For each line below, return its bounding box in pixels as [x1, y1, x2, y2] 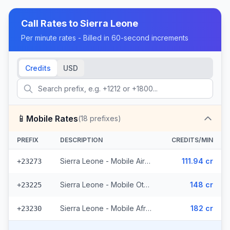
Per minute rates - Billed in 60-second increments [21, 33, 188, 42]
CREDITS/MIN [171, 136, 213, 144]
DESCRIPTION [60, 136, 103, 144]
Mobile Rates [26, 113, 78, 124]
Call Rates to [21, 18, 80, 29]
